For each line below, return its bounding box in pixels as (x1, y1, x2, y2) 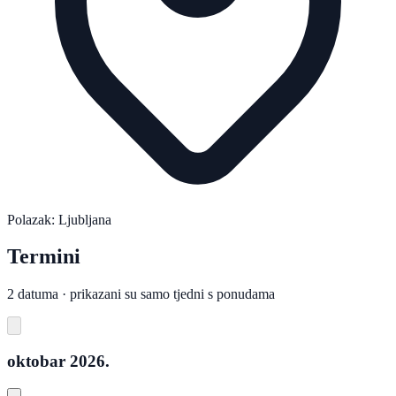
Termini (7, 245, 80, 269)
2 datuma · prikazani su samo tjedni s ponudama (7, 286, 275, 302)
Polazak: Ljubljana (7, 211, 111, 227)
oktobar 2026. (7, 352, 110, 371)
